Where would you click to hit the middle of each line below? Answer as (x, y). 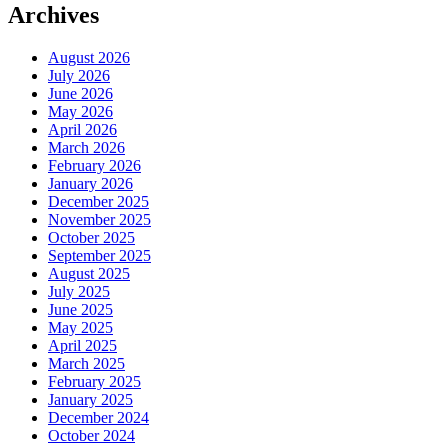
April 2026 (82, 129)
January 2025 (90, 399)
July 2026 (79, 75)
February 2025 (94, 381)
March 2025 (86, 363)
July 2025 (79, 291)
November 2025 (99, 219)
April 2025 (82, 345)
